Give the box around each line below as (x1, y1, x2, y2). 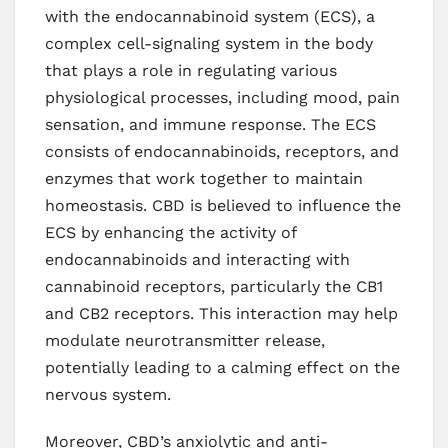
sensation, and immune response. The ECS (45, 115, 376, 135)
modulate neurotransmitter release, (45, 331, 325, 351)
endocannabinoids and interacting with (45, 250, 350, 270)
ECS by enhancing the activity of (45, 223, 296, 243)
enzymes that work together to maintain (45, 169, 363, 189)
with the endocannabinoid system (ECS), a (45, 7, 375, 27)
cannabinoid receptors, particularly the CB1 (45, 277, 383, 297)
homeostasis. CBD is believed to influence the (45, 196, 401, 216)
